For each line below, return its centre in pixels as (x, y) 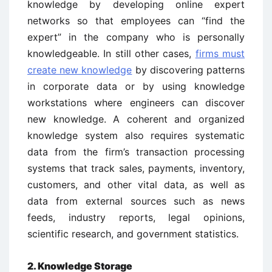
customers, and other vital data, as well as (136, 184)
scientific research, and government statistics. (133, 233)
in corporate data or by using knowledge (136, 86)
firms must (220, 53)
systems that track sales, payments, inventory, (136, 168)
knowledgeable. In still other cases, (111, 53)
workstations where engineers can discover (136, 102)
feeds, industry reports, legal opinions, (136, 217)
